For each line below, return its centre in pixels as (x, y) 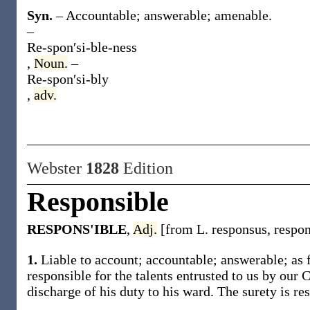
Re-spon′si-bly (68, 79)
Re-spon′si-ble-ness (82, 47)
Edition (146, 168)
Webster (56, 168)
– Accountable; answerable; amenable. (164, 15)
